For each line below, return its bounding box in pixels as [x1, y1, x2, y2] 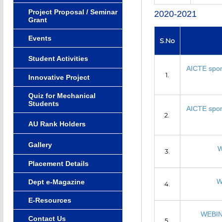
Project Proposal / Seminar [28, 7, 117, 16]
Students [28, 99, 59, 108]
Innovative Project [28, 73, 90, 81]
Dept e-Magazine [28, 177, 85, 186]
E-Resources [28, 196, 71, 204]
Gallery [28, 140, 52, 149]
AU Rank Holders [28, 119, 86, 128]
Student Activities [28, 54, 88, 62]
